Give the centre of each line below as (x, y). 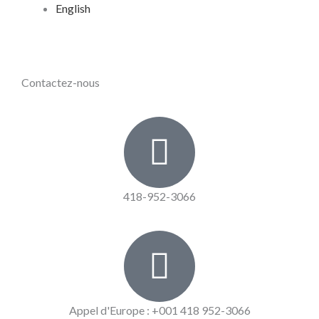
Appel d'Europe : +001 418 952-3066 (159, 310)
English (73, 9)
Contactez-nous (61, 83)
